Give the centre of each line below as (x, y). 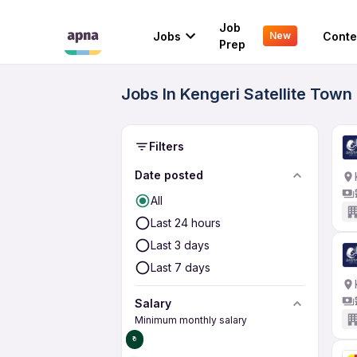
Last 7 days (180, 267)
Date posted (169, 175)
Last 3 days (180, 245)
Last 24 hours (186, 223)
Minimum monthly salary (191, 320)
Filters (167, 146)
